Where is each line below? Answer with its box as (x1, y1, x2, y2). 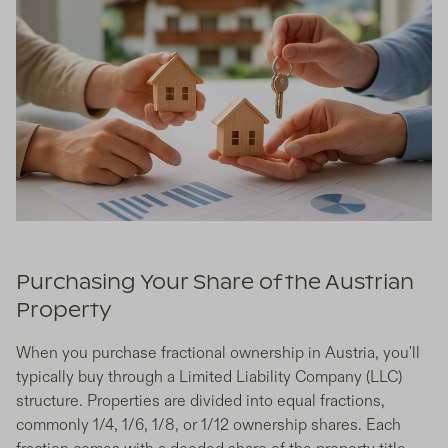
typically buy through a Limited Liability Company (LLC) (16, 367, 402, 388)
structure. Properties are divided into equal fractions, (16, 391, 385, 412)
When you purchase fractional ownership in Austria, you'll (16, 343, 420, 364)
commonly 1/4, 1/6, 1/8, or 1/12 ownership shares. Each (16, 415, 401, 436)
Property (16, 301, 112, 322)
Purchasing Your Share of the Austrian (16, 273, 414, 294)
